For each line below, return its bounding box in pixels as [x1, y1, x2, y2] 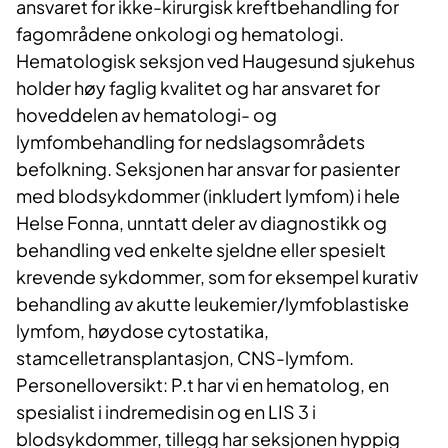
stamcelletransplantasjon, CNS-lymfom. [16, 346, 354, 370]
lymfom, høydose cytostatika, [16, 319, 269, 343]
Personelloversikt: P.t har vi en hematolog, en [16, 373, 389, 397]
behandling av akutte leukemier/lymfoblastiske [16, 292, 409, 316]
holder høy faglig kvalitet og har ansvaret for [16, 76, 380, 100]
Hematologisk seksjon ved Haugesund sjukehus [16, 49, 415, 73]
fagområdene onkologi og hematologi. [16, 22, 344, 46]
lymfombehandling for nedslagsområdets [16, 130, 365, 154]
